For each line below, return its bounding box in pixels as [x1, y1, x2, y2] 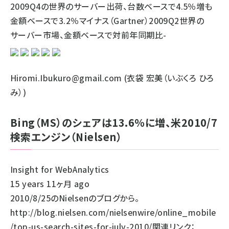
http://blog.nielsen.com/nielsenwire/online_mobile [10, 206, 216, 218]
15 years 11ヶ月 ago [10, 177, 90, 190]
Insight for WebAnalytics [10, 163, 109, 175]
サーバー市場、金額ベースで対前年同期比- [10, 29, 167, 41]
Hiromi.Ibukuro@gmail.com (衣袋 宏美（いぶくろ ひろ [10, 72, 214, 84]
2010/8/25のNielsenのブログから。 [10, 192, 140, 204]
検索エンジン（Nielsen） [10, 129, 122, 144]
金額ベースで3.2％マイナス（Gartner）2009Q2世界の [10, 14, 204, 27]
